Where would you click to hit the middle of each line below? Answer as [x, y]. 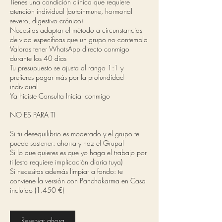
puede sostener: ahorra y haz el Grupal [67, 143]
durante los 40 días [38, 58]
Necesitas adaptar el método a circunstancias [76, 30]
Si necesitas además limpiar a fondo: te [66, 171]
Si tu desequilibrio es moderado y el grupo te [75, 134]
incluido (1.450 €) [37, 190]
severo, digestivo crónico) [46, 21]
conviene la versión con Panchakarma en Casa [78, 181]
